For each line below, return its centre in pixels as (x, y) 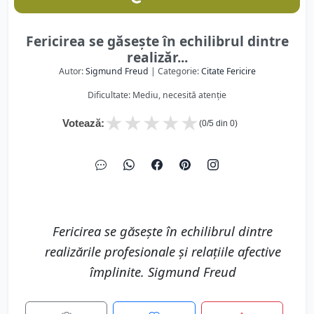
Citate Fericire (228, 71)
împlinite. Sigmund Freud (163, 272)
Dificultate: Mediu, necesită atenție (157, 95)
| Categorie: (175, 71)
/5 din (218, 123)
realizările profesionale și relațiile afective (163, 251)
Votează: (83, 123)
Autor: (72, 71)
